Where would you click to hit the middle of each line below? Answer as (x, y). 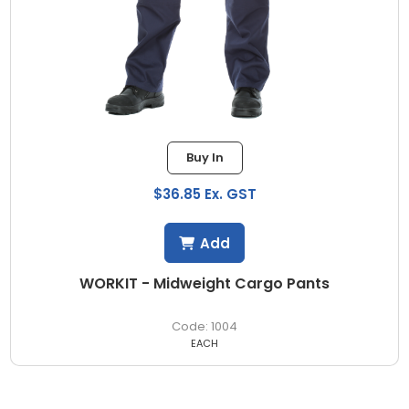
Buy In (204, 158)
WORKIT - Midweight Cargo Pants (204, 284)
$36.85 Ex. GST (204, 194)
